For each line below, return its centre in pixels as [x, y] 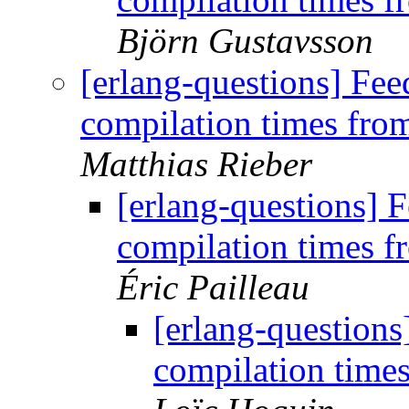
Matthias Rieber [196, 164]
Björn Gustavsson [245, 41]
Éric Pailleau [213, 288]
